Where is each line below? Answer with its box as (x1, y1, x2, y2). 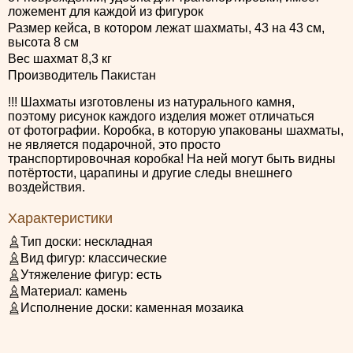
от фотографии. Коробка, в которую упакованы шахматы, (8, 124, 344, 137)
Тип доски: (20, 235, 81, 248)
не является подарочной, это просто (8, 138, 221, 151)
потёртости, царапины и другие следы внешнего (8, 166, 292, 180)
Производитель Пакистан (8, 69, 156, 82)
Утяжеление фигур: (20, 268, 133, 281)
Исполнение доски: (20, 301, 132, 314)
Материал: (20, 284, 82, 298)
